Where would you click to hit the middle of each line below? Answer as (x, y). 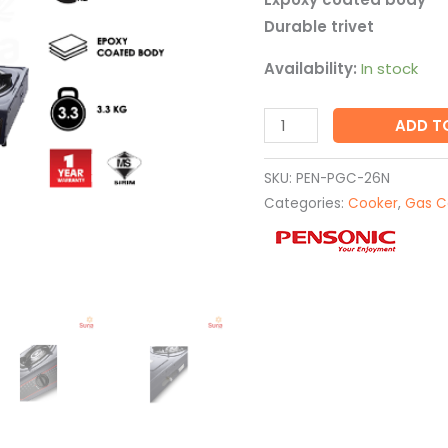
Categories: (306, 204)
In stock (389, 69)
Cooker (373, 204)
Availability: (310, 69)
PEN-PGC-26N (343, 179)
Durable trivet (319, 27)
